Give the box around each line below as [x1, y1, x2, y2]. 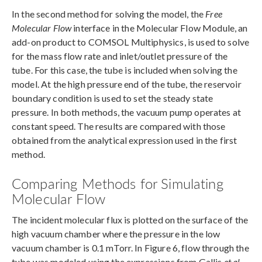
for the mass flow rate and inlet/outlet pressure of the [12, 50, 228, 62]
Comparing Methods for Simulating [12, 173, 223, 194]
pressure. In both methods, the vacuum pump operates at [12, 106, 242, 118]
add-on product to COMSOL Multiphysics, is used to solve [12, 36, 250, 48]
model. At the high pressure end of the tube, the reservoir [12, 78, 242, 90]
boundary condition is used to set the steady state [12, 92, 213, 104]
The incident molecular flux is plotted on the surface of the [12, 214, 248, 226]
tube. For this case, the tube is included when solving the [12, 64, 237, 76]
